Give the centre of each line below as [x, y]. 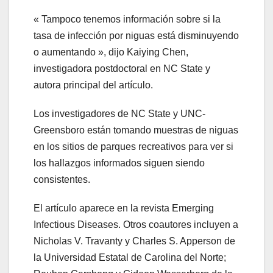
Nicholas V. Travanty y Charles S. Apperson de [134, 241]
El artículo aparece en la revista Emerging [124, 208]
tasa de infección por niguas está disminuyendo [136, 36]
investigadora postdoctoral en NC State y [122, 69]
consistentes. [62, 179]
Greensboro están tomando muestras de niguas [136, 130]
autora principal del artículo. [93, 85]
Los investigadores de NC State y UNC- [119, 114]
